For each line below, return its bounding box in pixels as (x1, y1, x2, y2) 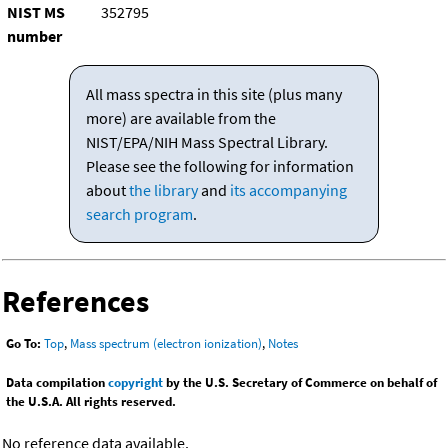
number (7, 26, 62, 47)
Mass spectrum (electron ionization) (70, 335, 262, 353)
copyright (108, 374, 163, 392)
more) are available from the (85, 108, 276, 129)
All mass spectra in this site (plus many (85, 84, 342, 105)
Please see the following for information (85, 156, 354, 177)
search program (85, 204, 193, 225)
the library (128, 180, 198, 201)
